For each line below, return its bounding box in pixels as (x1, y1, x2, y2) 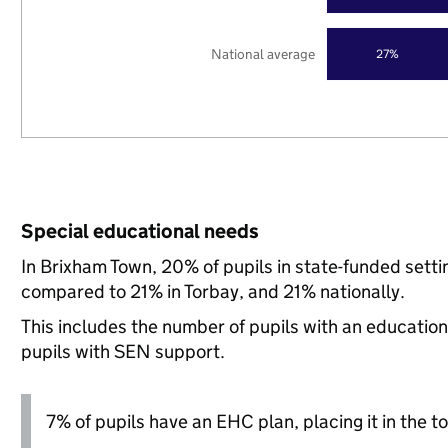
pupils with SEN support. (20, 340, 225, 363)
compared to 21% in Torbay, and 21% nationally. (20, 280, 405, 303)
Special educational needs (20, 219, 259, 243)
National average (211, 44, 316, 63)
